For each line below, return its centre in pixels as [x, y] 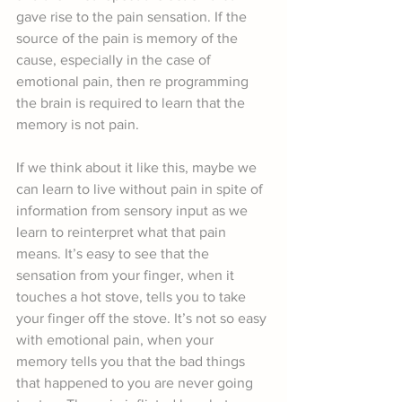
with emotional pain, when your [117, 340]
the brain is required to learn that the [132, 103]
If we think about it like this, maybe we [138, 168]
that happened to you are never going [136, 383]
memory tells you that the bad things [132, 362]
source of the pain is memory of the [129, 39]
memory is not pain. [78, 125]
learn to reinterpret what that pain [123, 232]
